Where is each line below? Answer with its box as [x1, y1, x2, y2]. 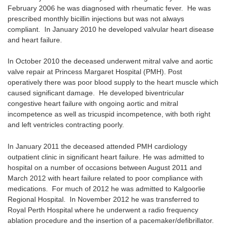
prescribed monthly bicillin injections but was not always [8, 14, 184, 23]
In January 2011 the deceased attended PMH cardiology [8, 142, 187, 150]
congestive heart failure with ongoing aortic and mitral [8, 99, 178, 108]
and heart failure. [8, 35, 62, 44]
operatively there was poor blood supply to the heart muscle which [8, 78, 218, 87]
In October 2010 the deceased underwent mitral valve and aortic [8, 57, 213, 66]
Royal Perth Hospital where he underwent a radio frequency [8, 205, 198, 214]
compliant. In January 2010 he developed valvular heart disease [8, 25, 214, 33]
